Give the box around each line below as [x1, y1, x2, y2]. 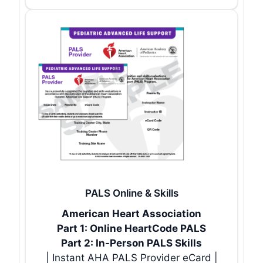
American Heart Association [62, 207, 201, 220]
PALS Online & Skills [85, 187, 178, 199]
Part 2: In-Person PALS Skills [61, 237, 202, 249]
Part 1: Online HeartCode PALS [57, 222, 206, 234]
